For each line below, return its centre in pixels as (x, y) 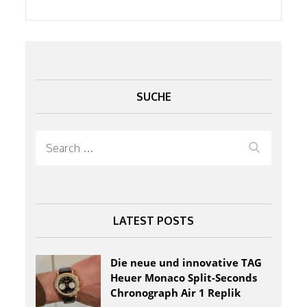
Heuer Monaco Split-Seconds (184, 277)
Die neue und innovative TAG (186, 262)
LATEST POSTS (153, 220)
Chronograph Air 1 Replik (176, 292)
